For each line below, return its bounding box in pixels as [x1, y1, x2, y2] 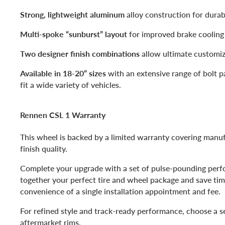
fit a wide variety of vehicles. [20, 78, 121, 90]
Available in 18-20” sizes [20, 67, 106, 79]
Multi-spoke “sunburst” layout [20, 28, 127, 40]
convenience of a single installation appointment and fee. [20, 185, 220, 197]
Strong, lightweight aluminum [20, 8, 125, 20]
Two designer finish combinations [20, 47, 140, 59]
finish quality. [20, 143, 67, 155]
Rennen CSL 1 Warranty [20, 108, 105, 121]
